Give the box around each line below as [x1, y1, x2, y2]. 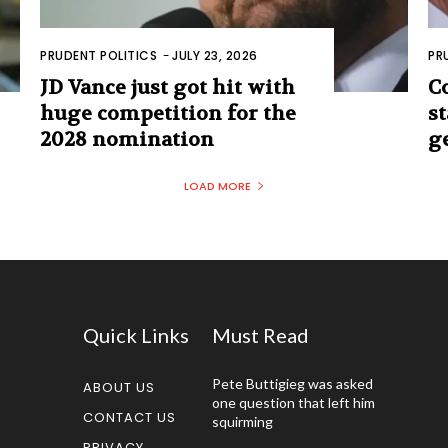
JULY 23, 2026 [172, 46, 258, 64]
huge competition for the [40, 100, 296, 126]
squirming [211, 412, 273, 430]
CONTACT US [83, 407, 177, 427]
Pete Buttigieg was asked [211, 374, 373, 392]
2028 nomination [40, 126, 214, 152]
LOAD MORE [183, 177, 251, 194]
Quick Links [83, 322, 190, 347]
